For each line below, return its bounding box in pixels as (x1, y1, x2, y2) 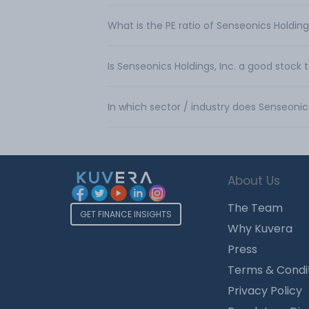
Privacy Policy (228, 283, 302, 299)
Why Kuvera (228, 221, 292, 237)
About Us (228, 172, 280, 189)
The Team (228, 200, 283, 216)
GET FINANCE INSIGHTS (80, 208, 172, 220)
